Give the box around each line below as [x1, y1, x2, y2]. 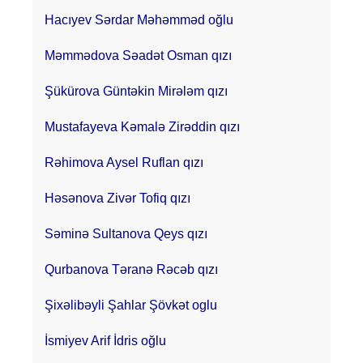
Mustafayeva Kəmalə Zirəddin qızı [45, 119, 240, 134]
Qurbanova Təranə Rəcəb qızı [45, 262, 218, 276]
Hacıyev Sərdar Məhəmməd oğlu [45, 12, 233, 27]
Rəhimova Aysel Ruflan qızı [45, 155, 203, 169]
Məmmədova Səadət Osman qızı [45, 48, 232, 62]
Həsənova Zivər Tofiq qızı [45, 190, 190, 205]
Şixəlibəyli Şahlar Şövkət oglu [45, 297, 217, 312]
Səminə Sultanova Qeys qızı [45, 226, 207, 241]
